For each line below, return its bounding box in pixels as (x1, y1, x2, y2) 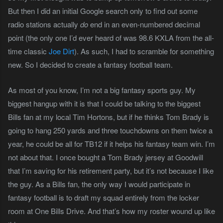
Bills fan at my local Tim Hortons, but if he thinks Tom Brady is (8, 111, 209, 122)
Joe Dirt (49, 45, 74, 56)
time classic (8, 45, 49, 56)
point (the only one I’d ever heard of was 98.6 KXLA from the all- (8, 32, 214, 43)
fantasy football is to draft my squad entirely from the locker (8, 192, 199, 203)
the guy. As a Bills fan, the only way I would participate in (8, 178, 190, 189)
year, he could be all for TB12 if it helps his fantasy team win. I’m (8, 138, 215, 149)
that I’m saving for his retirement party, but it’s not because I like (8, 165, 214, 176)
